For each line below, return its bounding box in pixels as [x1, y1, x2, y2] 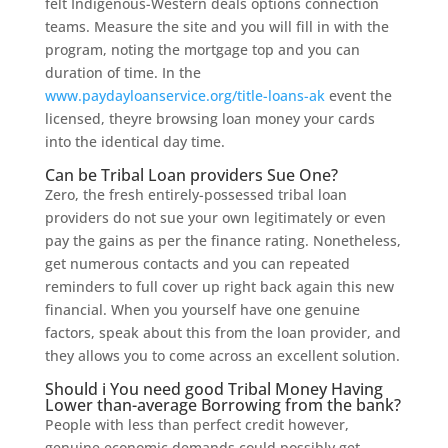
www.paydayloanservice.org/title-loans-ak [44, 86, 325, 105]
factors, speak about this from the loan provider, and [44, 323, 401, 342]
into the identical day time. [44, 132, 225, 151]
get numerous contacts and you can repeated [44, 254, 350, 273]
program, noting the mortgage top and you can [44, 40, 360, 59]
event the [324, 86, 392, 105]
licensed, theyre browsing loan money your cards [44, 109, 375, 128]
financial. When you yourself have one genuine [44, 300, 360, 319]
